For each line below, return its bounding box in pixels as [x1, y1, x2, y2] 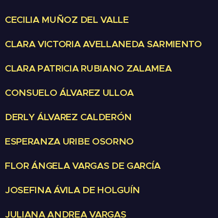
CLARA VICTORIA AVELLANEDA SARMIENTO [5, 38, 202, 50]
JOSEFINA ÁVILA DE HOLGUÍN [5, 184, 140, 196]
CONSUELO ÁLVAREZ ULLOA [5, 87, 134, 99]
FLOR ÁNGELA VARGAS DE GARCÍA [5, 160, 161, 172]
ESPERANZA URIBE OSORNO [5, 135, 134, 147]
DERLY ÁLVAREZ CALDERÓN [5, 111, 132, 123]
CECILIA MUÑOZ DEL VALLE [5, 14, 129, 26]
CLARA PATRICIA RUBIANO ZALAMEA [5, 62, 172, 74]
